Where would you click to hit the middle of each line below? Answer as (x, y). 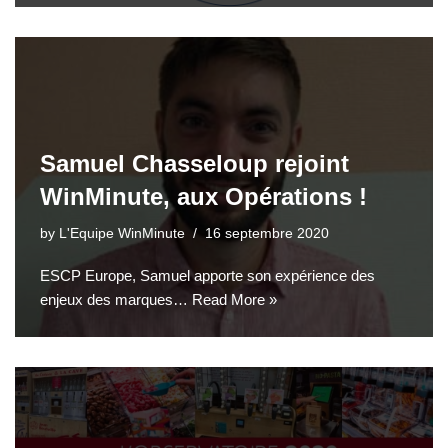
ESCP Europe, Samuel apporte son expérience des (207, 275)
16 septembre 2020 (267, 233)
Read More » (234, 299)
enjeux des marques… (116, 299)
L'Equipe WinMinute (122, 233)
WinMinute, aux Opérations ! (203, 196)
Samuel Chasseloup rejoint (194, 163)
